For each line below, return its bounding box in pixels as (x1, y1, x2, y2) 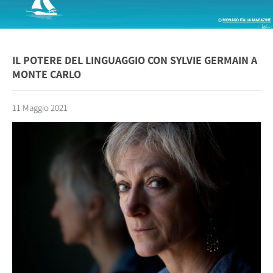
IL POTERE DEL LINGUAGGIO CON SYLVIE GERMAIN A (12, 53, 257, 68)
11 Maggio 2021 (12, 102, 68, 114)
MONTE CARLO (12, 67, 81, 82)
